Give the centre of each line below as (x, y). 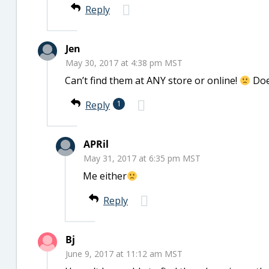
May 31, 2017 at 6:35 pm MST (142, 158)
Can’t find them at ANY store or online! (152, 80)
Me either (105, 176)
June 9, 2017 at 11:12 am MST (124, 254)
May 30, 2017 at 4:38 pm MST (124, 63)
